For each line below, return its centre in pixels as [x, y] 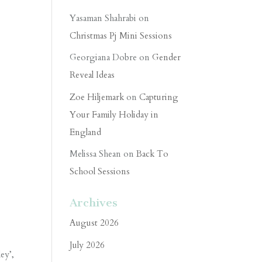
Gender [167, 57]
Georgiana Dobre [104, 57]
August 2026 [94, 223]
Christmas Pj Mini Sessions [121, 35]
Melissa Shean [96, 154]
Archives [94, 203]
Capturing [159, 97]
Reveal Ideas [92, 75]
